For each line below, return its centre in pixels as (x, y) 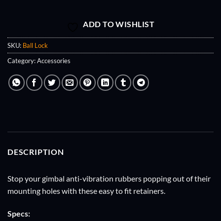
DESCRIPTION (36, 152)
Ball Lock (35, 46)
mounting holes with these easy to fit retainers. (86, 191)
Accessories (54, 61)
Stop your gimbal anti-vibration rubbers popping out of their (109, 179)
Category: (22, 61)
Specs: (19, 214)
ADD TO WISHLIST (119, 24)
